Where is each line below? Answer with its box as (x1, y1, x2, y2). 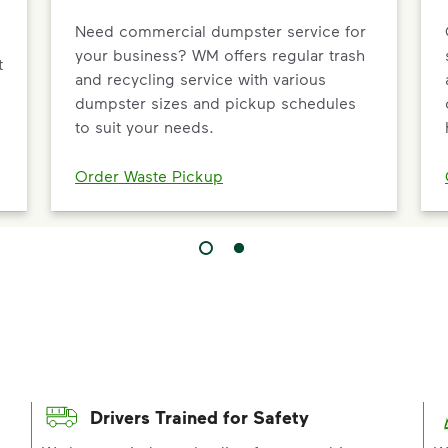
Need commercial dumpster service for (75, 20, 366, 40)
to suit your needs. (75, 116, 214, 136)
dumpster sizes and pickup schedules (75, 92, 356, 112)
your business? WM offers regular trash (75, 44, 365, 64)
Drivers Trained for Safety (89, 406, 309, 429)
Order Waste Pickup (75, 166, 223, 185)
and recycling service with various (75, 68, 326, 88)
